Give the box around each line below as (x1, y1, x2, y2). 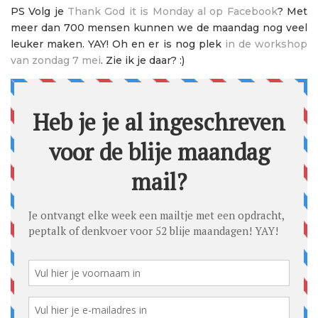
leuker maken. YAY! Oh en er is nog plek (11, 38, 225, 51)
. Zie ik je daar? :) (101, 54, 185, 67)
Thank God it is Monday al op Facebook (67, 5, 278, 18)
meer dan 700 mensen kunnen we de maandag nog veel (11, 21, 307, 35)
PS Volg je (11, 5, 68, 18)
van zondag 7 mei (11, 54, 101, 67)
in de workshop (224, 38, 308, 51)
